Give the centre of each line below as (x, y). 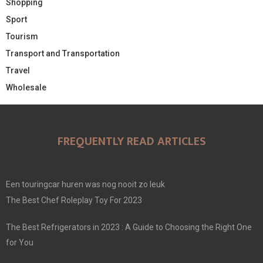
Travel (18, 70)
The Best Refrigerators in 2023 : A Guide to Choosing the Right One (129, 227)
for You (20, 242)
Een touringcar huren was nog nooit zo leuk (85, 184)
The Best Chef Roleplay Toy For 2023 (74, 200)
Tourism (22, 36)
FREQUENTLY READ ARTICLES (131, 141)
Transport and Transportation (63, 53)
